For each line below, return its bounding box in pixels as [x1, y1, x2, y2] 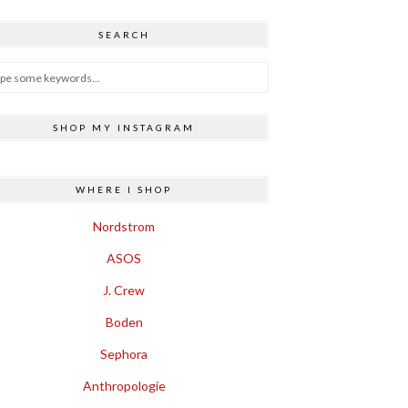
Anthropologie [82, 378, 166, 393]
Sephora [100, 346, 148, 362]
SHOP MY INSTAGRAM [53, 122, 195, 133]
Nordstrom [93, 219, 155, 234]
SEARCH [97, 29, 150, 40]
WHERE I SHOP [76, 184, 172, 195]
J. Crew [103, 282, 145, 298]
